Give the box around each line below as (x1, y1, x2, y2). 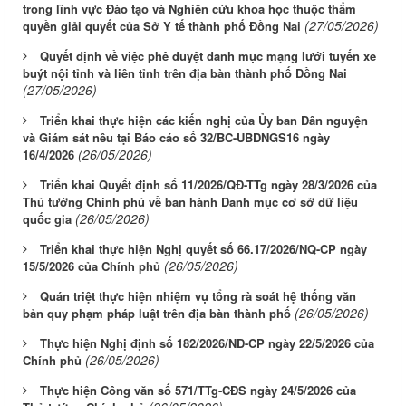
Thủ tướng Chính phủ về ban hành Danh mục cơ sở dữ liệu (23, 193, 358, 211)
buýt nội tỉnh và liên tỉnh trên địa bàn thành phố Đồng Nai (23, 64, 347, 82)
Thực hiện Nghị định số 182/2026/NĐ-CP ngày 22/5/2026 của (40, 334, 374, 353)
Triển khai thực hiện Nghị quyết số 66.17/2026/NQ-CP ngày (40, 240, 367, 258)
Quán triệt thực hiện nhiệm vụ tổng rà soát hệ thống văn (40, 287, 356, 305)
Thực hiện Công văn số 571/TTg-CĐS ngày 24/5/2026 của (40, 382, 356, 400)
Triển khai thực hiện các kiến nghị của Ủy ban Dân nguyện (40, 111, 368, 130)
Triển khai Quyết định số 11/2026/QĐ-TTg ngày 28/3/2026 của (40, 176, 377, 194)
